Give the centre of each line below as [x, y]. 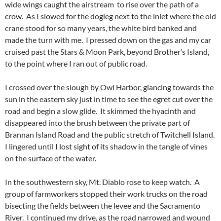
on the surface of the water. [51, 158]
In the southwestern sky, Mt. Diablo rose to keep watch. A [102, 182]
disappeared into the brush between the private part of [97, 123]
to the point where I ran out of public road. [76, 64]
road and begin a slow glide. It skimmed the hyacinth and [100, 111]
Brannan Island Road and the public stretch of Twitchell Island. [110, 135]
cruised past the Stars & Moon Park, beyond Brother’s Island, [107, 52]
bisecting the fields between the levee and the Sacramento [103, 206]
